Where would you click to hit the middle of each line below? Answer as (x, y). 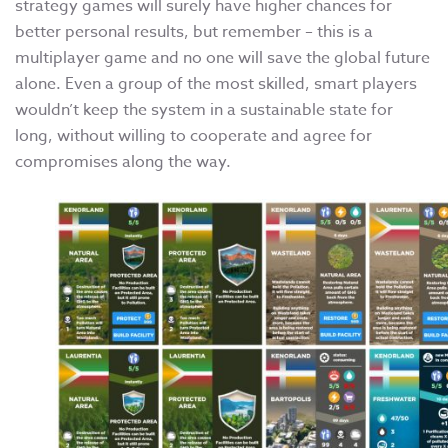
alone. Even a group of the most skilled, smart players (216, 84)
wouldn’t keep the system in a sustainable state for (204, 110)
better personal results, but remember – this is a (194, 32)
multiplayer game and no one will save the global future (222, 58)
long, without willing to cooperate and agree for (193, 136)
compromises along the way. (123, 162)
